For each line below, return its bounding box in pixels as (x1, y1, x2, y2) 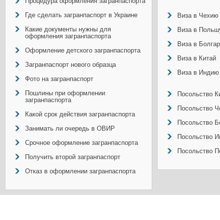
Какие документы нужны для (25, 26, 111, 33)
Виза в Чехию (177, 12, 219, 19)
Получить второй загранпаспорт (25, 153, 120, 161)
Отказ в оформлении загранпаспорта (25, 167, 136, 175)
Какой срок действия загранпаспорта (25, 110, 135, 118)
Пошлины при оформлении (25, 89, 105, 97)
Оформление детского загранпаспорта (25, 47, 140, 54)
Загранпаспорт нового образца (25, 61, 116, 68)
